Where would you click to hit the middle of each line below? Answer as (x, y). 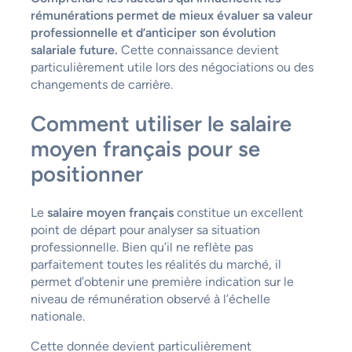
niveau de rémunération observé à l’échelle (150, 299)
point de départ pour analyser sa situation (145, 230)
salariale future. (74, 49)
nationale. (57, 317)
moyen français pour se (145, 148)
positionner (86, 174)
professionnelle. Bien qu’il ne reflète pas (141, 247)
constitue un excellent (238, 213)
